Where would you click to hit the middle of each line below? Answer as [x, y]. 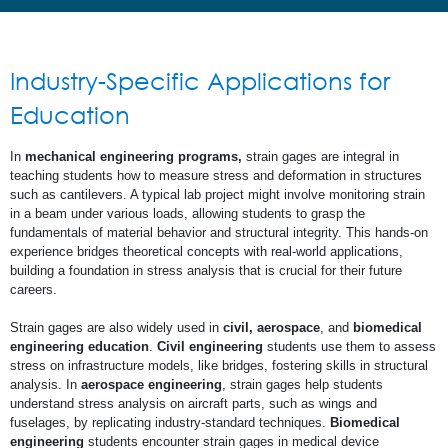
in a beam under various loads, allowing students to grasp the [187, 213]
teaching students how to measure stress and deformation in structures [216, 175]
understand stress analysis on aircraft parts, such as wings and [193, 403]
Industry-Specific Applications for [200, 80]
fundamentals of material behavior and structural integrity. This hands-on [219, 232]
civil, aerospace [271, 327]
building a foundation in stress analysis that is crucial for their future [206, 270]
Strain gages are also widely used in [116, 327]
